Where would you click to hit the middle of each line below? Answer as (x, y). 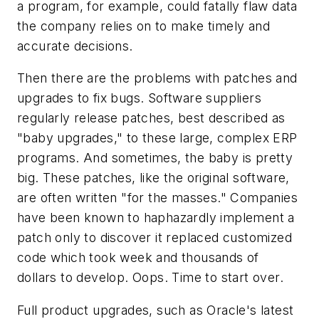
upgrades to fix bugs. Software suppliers (139, 98)
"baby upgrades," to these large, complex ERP (157, 138)
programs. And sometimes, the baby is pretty (155, 158)
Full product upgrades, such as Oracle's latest (156, 310)
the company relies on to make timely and (143, 26)
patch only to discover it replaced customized (155, 238)
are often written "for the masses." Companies (157, 198)
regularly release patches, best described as (151, 118)
